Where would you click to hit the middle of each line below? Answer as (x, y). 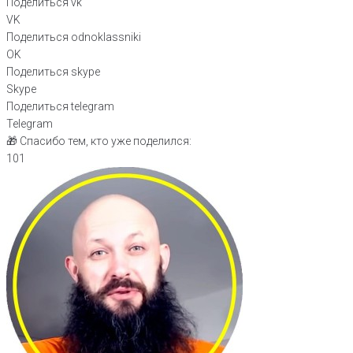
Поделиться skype (53, 72)
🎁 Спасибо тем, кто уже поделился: (99, 141)
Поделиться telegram (60, 107)
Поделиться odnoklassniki (74, 37)
